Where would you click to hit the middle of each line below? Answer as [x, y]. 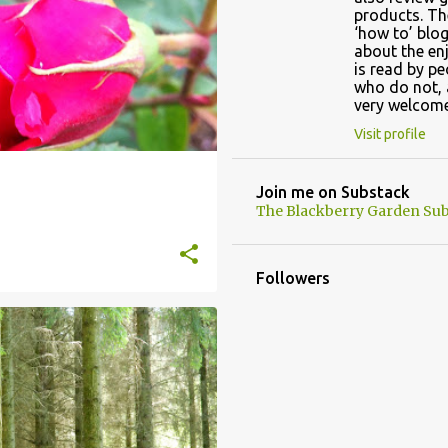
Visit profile [389, 133]
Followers [292, 277]
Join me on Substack [332, 191]
